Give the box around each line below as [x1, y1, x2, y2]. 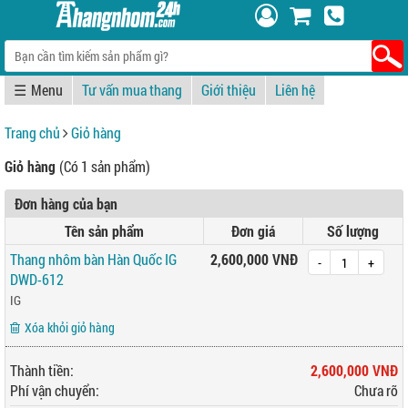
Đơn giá [231, 221, 275, 240]
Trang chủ [5, 123, 60, 142]
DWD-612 [10, 270, 64, 289]
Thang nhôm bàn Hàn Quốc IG [10, 250, 177, 269]
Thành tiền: [10, 361, 74, 380]
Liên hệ [275, 80, 315, 99]
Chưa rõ [354, 381, 398, 400]
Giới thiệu [201, 80, 256, 99]
